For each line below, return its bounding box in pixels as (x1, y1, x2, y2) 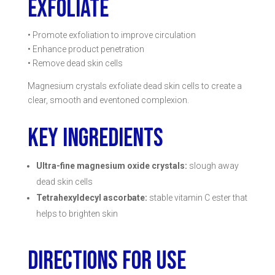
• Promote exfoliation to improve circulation (27, 30, 196, 41)
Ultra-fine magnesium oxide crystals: (36, 161, 187, 171)
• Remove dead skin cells (27, 58, 123, 69)
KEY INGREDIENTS (27, 123, 163, 155)
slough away (188, 161, 239, 171)
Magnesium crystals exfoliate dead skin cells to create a (27, 81, 242, 91)
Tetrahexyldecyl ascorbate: (36, 193, 147, 203)
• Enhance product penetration (27, 44, 144, 55)
